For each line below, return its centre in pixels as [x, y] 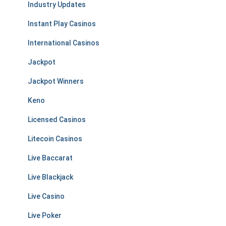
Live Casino [46, 196]
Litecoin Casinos [55, 139]
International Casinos [64, 43]
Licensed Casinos [57, 120]
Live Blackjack [50, 177]
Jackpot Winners [56, 81]
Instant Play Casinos [62, 24]
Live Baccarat [50, 158]
